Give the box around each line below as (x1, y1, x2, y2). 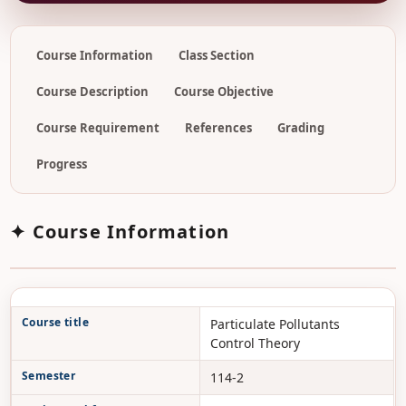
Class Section (179, 47, 256, 63)
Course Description (36, 83, 150, 100)
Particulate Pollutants (209, 315, 340, 333)
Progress (36, 156, 88, 172)
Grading (277, 120, 325, 136)
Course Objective (174, 83, 275, 100)
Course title (21, 314, 90, 330)
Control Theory (209, 334, 300, 352)
